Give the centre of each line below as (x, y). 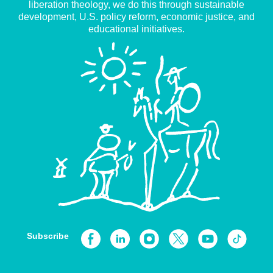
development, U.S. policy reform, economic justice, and (136, 17)
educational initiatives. (136, 29)
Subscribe (48, 236)
